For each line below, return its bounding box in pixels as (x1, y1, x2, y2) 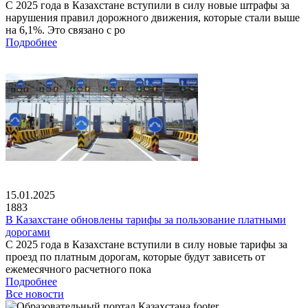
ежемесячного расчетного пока (5, 263, 151, 275)
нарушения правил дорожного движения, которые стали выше (5, 11, 300, 23)
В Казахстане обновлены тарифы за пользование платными (5, 213, 286, 225)
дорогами (5, 225, 50, 238)
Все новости (5, 287, 64, 300)
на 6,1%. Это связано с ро (5, 23, 125, 36)
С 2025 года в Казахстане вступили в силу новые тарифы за (5, 238, 287, 250)
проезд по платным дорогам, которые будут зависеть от (5, 250, 265, 263)
